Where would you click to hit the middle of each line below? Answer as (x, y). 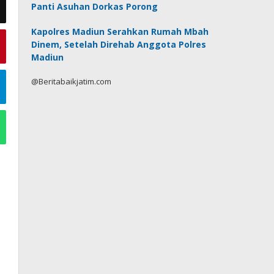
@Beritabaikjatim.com (72, 81)
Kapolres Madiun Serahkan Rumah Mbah (120, 31)
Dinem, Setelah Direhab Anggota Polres (119, 44)
